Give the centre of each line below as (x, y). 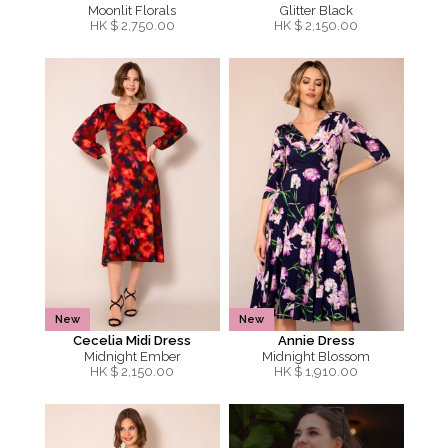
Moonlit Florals (132, 10)
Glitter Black (316, 10)
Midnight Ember (132, 356)
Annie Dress (316, 340)
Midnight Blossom (316, 356)
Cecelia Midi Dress (132, 340)
